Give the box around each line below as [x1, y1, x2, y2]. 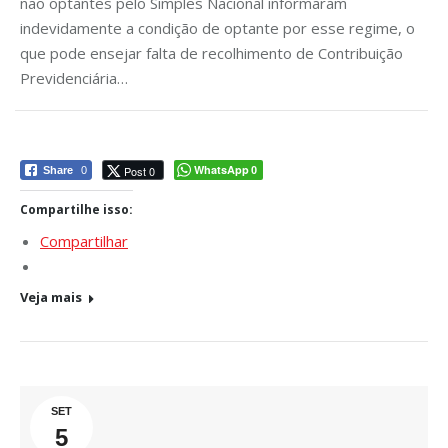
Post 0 [124, 162, 155, 179]
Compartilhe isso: [20, 200, 133, 218]
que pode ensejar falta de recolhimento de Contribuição [20, 42, 403, 63]
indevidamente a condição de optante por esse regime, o [20, 17, 415, 38]
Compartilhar [40, 230, 128, 251]
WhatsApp [194, 161, 249, 177]
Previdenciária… [20, 67, 128, 88]
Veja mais [20, 287, 82, 306]
